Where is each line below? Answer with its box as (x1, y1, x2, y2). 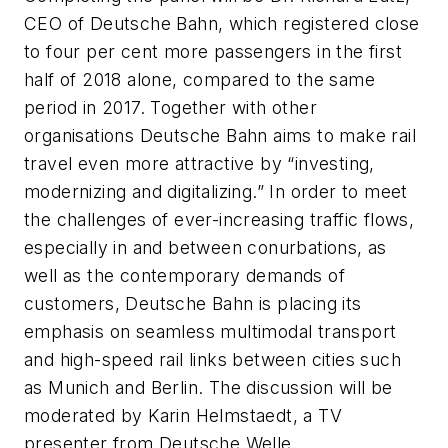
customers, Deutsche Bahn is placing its (24, 293, 362, 315)
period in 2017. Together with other (24, 97, 317, 119)
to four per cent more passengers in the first (24, 41, 402, 63)
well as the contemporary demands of (24, 265, 345, 287)
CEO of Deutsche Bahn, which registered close (24, 13, 420, 35)
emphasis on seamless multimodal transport (24, 321, 397, 343)
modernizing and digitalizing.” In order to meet (24, 181, 408, 203)
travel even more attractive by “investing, (24, 153, 375, 175)
